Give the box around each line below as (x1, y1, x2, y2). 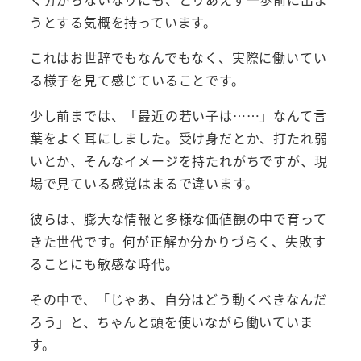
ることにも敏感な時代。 (29, 254, 179, 274)
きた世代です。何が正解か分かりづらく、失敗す (29, 231, 326, 251)
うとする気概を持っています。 (29, 12, 217, 32)
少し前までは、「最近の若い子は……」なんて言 (29, 106, 327, 126)
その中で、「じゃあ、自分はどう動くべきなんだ (29, 289, 327, 309)
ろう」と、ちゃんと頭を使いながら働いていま (29, 312, 313, 332)
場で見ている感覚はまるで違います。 (29, 173, 259, 193)
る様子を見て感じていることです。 (29, 70, 245, 90)
